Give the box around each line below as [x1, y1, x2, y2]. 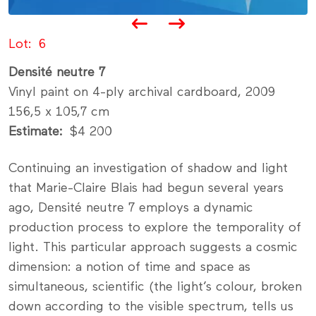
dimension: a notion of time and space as [8, 261, 250, 274]
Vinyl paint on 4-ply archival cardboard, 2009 [8, 86, 275, 99]
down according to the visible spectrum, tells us [8, 300, 293, 314]
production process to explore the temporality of [8, 221, 301, 235]
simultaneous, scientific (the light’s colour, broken [8, 281, 302, 294]
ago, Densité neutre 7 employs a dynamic [8, 202, 253, 215]
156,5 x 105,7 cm [8, 106, 109, 119]
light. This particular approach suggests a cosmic [8, 241, 298, 255]
